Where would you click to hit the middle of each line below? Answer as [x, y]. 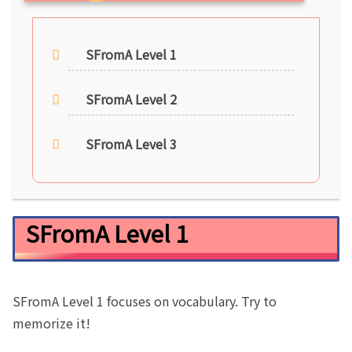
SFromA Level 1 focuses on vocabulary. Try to [145, 301]
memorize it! [51, 323]
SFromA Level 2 [132, 99]
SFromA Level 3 [132, 143]
